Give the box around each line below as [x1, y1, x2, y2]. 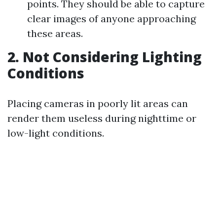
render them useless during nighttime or [7, 112, 196, 124]
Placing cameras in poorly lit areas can [7, 97, 188, 110]
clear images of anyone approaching [27, 12, 196, 25]
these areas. [27, 27, 83, 39]
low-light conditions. [7, 127, 104, 139]
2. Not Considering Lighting [7, 47, 202, 66]
